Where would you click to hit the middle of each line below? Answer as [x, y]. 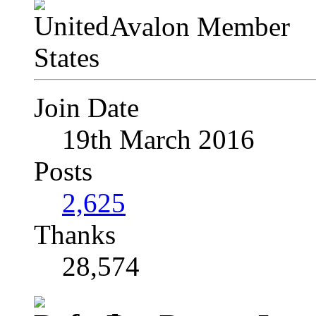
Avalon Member [200, 27]
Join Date [86, 108]
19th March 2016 [158, 140]
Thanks [75, 235]
